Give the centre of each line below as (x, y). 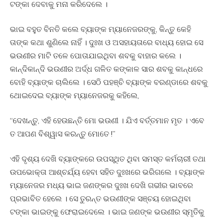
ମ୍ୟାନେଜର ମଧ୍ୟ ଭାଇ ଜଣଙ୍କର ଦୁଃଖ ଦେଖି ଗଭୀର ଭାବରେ (101, 185)
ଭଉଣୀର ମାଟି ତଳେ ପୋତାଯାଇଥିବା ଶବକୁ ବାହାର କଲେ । (96, 56)
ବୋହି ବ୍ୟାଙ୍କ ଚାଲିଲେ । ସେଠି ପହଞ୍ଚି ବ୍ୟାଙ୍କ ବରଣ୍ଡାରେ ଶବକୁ (109, 82)
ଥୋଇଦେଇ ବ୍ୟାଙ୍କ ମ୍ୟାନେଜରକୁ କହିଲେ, (74, 96)
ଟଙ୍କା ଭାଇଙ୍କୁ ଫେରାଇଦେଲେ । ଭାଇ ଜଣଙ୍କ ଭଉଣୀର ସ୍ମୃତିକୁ (107, 212)
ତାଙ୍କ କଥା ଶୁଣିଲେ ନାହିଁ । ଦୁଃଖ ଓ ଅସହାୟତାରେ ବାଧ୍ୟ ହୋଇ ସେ (107, 42)
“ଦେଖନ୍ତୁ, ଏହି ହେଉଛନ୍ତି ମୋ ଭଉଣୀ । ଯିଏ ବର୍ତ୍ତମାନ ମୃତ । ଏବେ (107, 121)
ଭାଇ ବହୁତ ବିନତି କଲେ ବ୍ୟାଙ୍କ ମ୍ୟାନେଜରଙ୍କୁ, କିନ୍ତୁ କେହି (100, 29)
